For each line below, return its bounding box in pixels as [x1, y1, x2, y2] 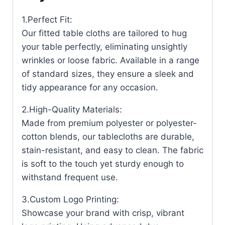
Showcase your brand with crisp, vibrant [22, 207, 184, 218]
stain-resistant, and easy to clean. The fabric [22, 145, 203, 155]
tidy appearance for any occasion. [22, 82, 158, 92]
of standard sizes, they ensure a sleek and [22, 68, 194, 79]
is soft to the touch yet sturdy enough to [22, 158, 184, 169]
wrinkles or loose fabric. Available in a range [22, 55, 199, 65]
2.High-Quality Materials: [22, 104, 122, 115]
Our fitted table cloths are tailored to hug [22, 28, 187, 38]
